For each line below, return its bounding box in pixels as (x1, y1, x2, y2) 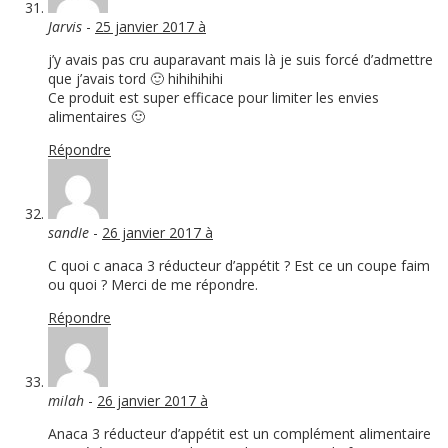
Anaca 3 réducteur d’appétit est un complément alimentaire (48, 424, 431, 444)
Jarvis (48, 17, 82, 37)
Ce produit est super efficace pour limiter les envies (48, 88, 379, 108)
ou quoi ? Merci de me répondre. (48, 275, 258, 295)
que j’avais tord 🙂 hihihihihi (48, 69, 223, 89)
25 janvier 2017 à (95, 17, 206, 37)
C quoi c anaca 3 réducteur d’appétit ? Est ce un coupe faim (48, 256, 430, 276)
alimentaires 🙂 (48, 107, 145, 127)
